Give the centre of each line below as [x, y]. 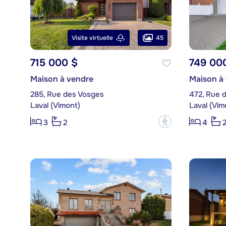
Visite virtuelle [92, 38]
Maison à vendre [62, 79]
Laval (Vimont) [55, 106]
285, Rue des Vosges [67, 95]
